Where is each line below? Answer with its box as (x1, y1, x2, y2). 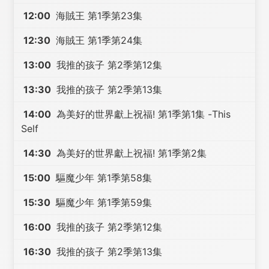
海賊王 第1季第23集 (53, 10, 143, 22)
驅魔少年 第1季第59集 (53, 196, 153, 208)
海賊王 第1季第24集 (53, 34, 143, 46)
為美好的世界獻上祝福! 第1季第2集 (53, 147, 207, 159)
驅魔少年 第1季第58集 (53, 172, 153, 184)
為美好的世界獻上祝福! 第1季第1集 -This (53, 108, 231, 120)
